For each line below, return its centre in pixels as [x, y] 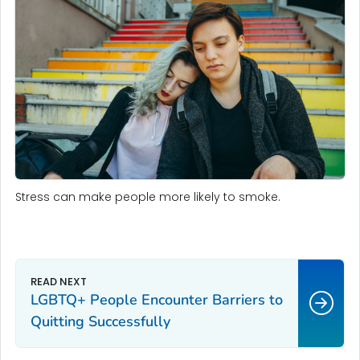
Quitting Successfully [100, 322]
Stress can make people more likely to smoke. [148, 197]
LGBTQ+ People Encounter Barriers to [157, 300]
